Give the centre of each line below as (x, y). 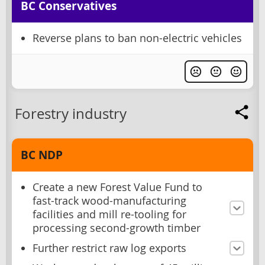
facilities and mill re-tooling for (109, 215)
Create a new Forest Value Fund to (117, 188)
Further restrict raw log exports (109, 248)
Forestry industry (71, 114)
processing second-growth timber (117, 228)
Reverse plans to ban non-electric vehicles (137, 38)
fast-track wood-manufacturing (109, 201)
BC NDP (42, 155)
